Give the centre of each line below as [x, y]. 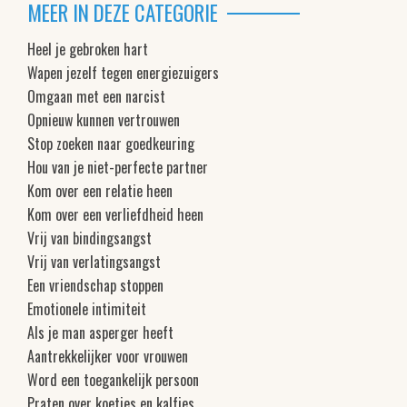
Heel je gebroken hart [88, 50]
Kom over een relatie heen [100, 191]
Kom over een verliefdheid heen [115, 215]
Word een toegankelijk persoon [113, 380]
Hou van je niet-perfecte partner [118, 168]
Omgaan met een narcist [96, 97]
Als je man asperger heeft [100, 333]
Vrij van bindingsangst [89, 238]
